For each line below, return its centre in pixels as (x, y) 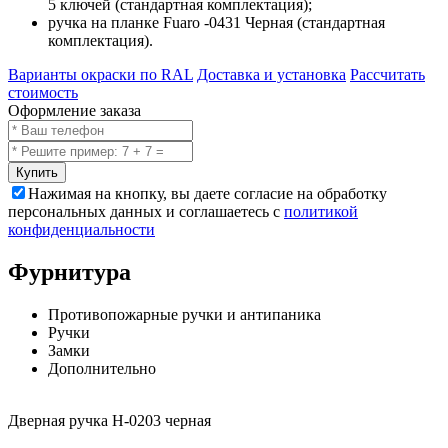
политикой (321, 212)
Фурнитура (69, 272)
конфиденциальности (81, 230)
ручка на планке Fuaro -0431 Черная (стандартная (216, 23)
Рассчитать (387, 75)
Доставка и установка (271, 75)
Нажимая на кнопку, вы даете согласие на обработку (207, 194)
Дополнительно (102, 369)
